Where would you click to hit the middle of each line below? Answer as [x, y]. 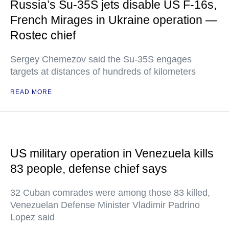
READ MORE [31, 92]
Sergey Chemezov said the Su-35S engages [101, 60]
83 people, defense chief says [89, 169]
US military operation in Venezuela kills [112, 154]
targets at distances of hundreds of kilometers [103, 72]
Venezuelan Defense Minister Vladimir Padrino [105, 205]
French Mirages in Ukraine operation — [114, 20]
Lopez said [32, 217]
